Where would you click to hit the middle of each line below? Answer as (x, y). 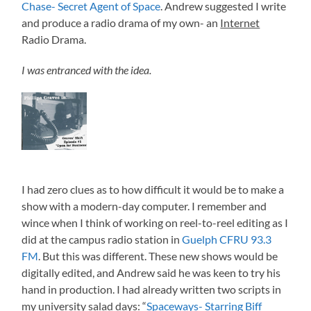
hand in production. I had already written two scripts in (152, 289)
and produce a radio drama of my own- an (121, 22)
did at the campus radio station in (102, 239)
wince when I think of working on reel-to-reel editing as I (155, 222)
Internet (240, 22)
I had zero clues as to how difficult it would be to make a (153, 189)
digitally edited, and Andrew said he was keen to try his (151, 272)
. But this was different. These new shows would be (158, 255)
